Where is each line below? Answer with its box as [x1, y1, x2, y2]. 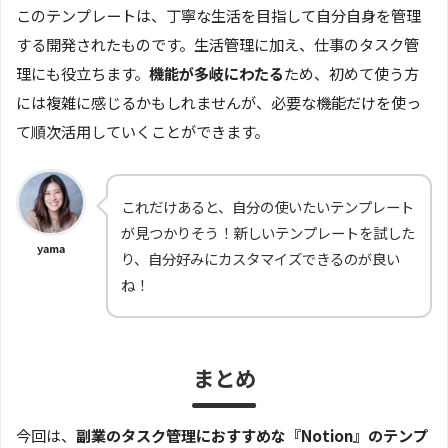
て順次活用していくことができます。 [16, 120, 269, 143]
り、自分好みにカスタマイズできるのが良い [121, 248, 400, 270]
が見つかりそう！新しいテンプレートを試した [121, 222, 415, 244]
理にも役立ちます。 [16, 62, 149, 85]
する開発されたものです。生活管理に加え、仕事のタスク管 [16, 33, 419, 56]
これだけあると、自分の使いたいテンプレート [121, 196, 414, 218]
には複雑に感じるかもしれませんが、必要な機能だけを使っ [16, 91, 421, 114]
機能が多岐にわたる [149, 62, 284, 85]
